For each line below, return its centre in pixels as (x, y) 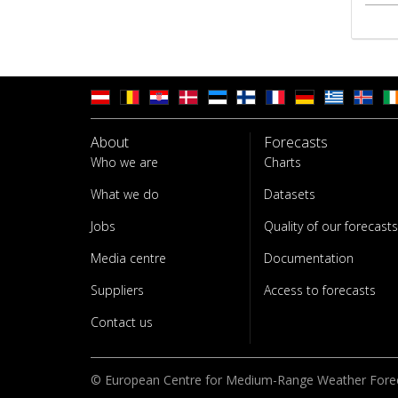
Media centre (128, 258)
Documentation (309, 258)
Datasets (290, 194)
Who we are (124, 162)
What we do (125, 194)
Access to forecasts (320, 290)
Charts (283, 162)
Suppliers (117, 290)
